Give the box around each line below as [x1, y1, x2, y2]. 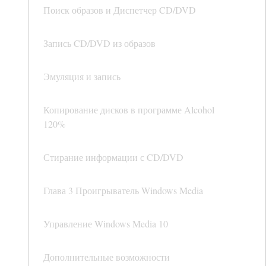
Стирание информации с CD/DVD [43, 151, 183, 164]
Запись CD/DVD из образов [43, 37, 156, 50]
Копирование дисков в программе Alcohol [43, 103, 214, 116]
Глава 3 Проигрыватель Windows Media [43, 184, 203, 197]
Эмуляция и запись [43, 70, 121, 83]
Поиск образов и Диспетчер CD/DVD [43, 4, 196, 17]
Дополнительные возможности [43, 251, 170, 264]
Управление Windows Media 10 [43, 217, 168, 230]
